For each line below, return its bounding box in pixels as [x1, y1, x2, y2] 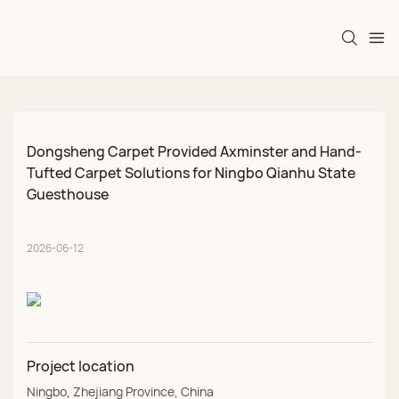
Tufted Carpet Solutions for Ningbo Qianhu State [27, 163, 355, 183]
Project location [27, 356, 134, 377]
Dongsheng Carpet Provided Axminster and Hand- [27, 142, 362, 162]
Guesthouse [27, 184, 109, 205]
